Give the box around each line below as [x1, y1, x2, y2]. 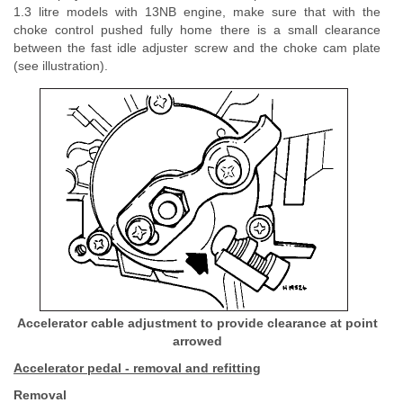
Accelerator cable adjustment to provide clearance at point [16, 316, 378, 330]
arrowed [172, 334, 222, 348]
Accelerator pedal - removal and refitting [13, 361, 261, 375]
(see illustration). [13, 58, 108, 73]
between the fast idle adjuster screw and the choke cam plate [13, 40, 381, 55]
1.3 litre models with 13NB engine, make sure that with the [13, 4, 381, 19]
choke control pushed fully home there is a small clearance [13, 22, 381, 37]
